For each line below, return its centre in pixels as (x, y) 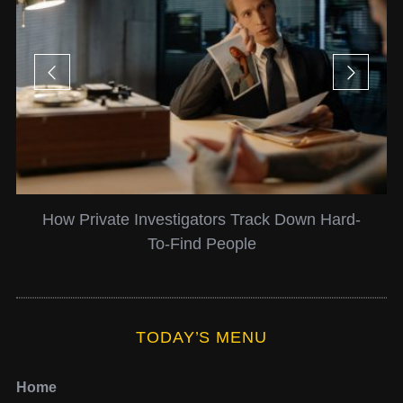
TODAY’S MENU (201, 338)
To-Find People (184, 244)
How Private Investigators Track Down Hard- (183, 220)
